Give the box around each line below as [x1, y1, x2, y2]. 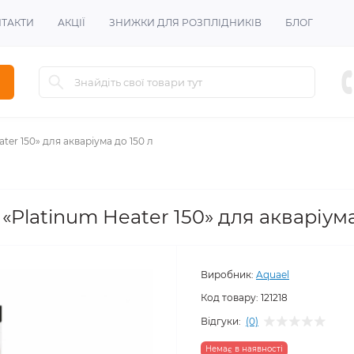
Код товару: [201, 292, 258, 304]
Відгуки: [201, 314, 241, 327]
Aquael [256, 269, 289, 281]
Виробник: [201, 269, 254, 281]
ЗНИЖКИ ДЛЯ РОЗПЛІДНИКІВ [109, 17, 262, 28]
